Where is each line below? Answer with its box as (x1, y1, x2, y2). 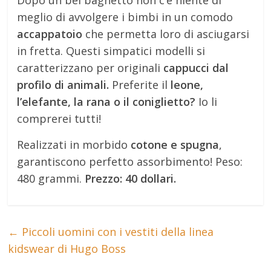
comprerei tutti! (17, 111, 102, 126)
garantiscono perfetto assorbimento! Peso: (17, 154, 243, 169)
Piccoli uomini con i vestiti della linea (19, 224, 214, 240)
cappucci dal (163, 60, 229, 76)
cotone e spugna (131, 137, 220, 152)
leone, (171, 77, 204, 93)
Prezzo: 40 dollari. (85, 171, 177, 186)
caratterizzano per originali (17, 60, 164, 76)
